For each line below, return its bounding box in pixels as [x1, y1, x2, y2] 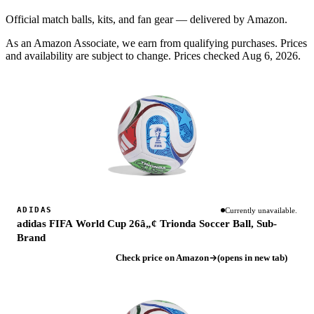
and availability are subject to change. [6, 50, 171, 62]
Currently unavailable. [225, 206, 297, 215]
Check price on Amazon [116, 252, 209, 264]
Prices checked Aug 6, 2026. [171, 50, 301, 62]
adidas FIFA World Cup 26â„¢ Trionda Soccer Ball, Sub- [17, 218, 277, 230]
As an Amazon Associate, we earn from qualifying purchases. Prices [6, 37, 307, 50]
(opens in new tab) [217, 252, 287, 264]
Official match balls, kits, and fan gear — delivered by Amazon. [6, 13, 287, 26]
